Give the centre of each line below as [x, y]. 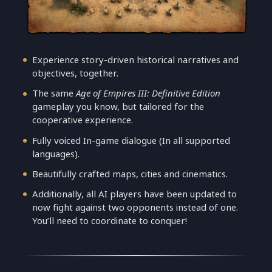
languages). [56, 154]
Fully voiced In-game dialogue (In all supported [131, 140]
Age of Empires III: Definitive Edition [148, 93]
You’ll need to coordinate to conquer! [110, 221]
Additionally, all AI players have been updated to [135, 194]
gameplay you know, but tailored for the [118, 107]
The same [54, 93]
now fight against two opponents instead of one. [135, 208]
